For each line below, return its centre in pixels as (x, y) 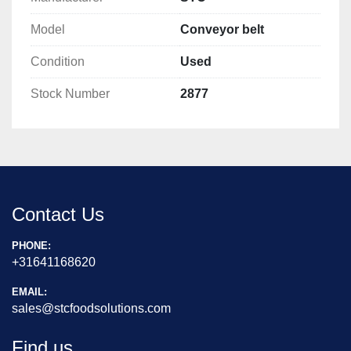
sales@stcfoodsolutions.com (91, 309)
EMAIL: (33, 292)
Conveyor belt (222, 30)
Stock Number (70, 94)
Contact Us (58, 215)
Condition (58, 62)
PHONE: (35, 246)
